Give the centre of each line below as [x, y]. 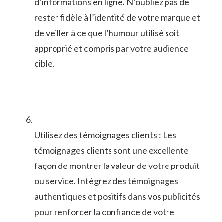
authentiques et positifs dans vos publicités [117, 196]
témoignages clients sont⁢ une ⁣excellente [111, 150]
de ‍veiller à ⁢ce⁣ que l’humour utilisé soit [107, 32]
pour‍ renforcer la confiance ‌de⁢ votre [104, 211]
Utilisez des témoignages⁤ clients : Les [105, 135]
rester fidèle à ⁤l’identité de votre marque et [117, 17]
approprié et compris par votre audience [111, 48]
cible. [44, 63]
